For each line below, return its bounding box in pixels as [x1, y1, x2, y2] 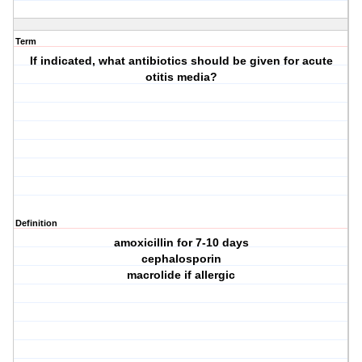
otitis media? [145, 70, 217, 84]
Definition [15, 218, 57, 229]
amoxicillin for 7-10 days [113, 236, 249, 250]
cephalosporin [141, 252, 221, 266]
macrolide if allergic [127, 268, 236, 282]
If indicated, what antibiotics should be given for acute [29, 54, 333, 68]
